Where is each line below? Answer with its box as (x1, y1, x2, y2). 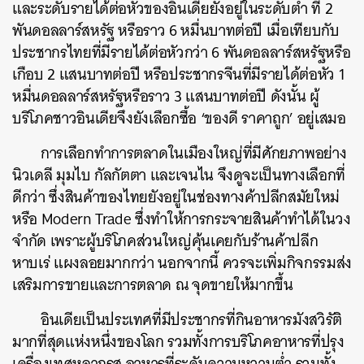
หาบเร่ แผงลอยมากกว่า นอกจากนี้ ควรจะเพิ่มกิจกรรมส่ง (12, 249, 352, 276)
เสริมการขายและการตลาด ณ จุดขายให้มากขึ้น (12, 271, 297, 298)
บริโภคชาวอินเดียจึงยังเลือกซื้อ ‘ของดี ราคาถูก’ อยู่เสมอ (12, 104, 350, 132)
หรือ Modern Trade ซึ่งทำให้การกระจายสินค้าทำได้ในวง (12, 205, 351, 232)
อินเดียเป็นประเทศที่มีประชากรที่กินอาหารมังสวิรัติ (41, 305, 343, 333)
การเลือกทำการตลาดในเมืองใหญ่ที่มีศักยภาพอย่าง (41, 139, 347, 167)
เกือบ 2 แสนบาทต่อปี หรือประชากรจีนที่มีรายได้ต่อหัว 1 (12, 60, 344, 88)
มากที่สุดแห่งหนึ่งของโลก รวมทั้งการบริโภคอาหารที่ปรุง (12, 327, 344, 355)
